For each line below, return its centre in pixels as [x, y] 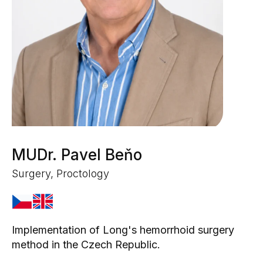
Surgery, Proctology [60, 174]
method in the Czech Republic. [86, 245]
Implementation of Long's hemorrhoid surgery [123, 230]
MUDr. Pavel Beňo [77, 155]
